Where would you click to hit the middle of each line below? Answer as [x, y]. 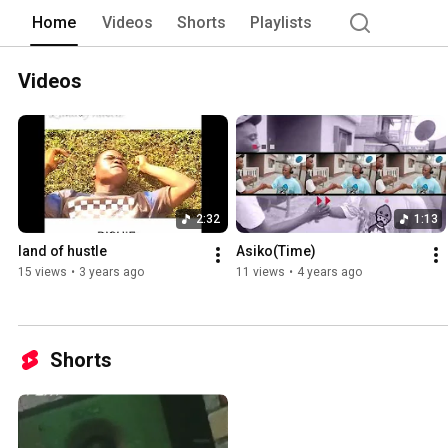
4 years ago [329, 272]
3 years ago [111, 272]
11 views [260, 272]
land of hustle [62, 251]
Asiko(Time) [276, 251]
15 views [42, 272]
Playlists [281, 22]
